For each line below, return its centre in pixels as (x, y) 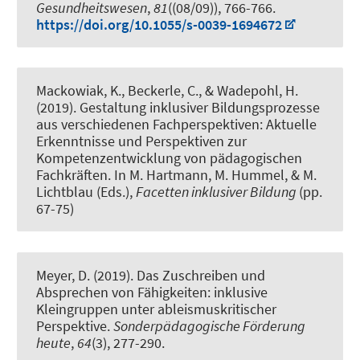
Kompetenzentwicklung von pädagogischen (169, 158)
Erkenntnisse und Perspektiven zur (141, 141)
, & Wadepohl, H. (248, 91)
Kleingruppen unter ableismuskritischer (156, 309)
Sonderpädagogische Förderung (209, 325)
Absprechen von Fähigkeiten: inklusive (152, 292)
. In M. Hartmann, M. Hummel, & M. (212, 175)
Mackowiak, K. (79, 91)
